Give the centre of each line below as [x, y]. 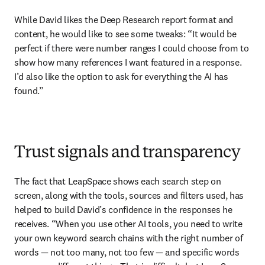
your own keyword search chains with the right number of [129, 237]
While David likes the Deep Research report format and [124, 19]
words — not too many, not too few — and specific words [127, 252]
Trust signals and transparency [127, 153]
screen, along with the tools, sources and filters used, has [129, 195]
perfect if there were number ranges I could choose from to [132, 48]
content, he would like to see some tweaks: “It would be [125, 33]
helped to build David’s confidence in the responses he [123, 209]
